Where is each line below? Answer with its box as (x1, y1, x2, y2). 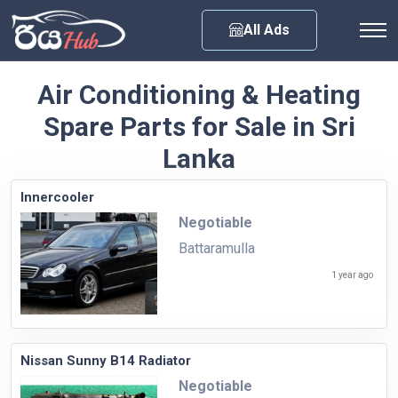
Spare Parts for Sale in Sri (43, 110, 355, 142)
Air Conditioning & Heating (37, 78, 361, 110)
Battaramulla (178, 239, 255, 257)
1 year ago (331, 269, 373, 280)
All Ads (243, 20, 290, 38)
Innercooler (20, 188, 94, 205)
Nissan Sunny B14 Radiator (20, 352, 191, 369)
